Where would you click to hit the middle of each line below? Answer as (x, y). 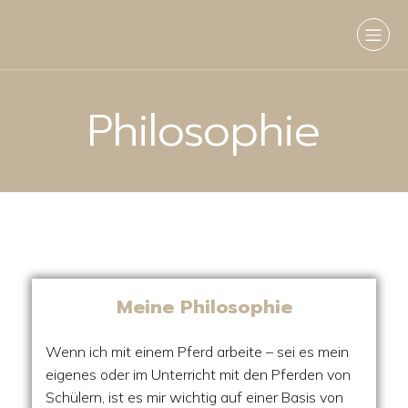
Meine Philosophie (204, 307)
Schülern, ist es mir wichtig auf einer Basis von (194, 397)
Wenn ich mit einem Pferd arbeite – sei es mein (197, 352)
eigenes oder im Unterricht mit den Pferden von (198, 374)
